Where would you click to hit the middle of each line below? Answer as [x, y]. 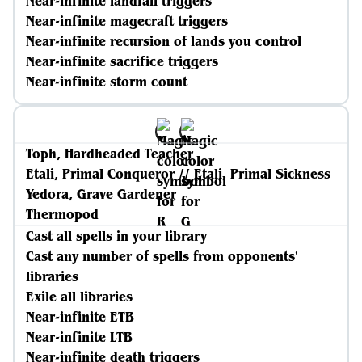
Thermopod [62, 214]
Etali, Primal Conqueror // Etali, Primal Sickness [178, 174]
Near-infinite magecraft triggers [127, 21]
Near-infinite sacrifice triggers [122, 61]
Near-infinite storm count [107, 82]
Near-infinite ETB [80, 317]
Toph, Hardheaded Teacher [109, 154]
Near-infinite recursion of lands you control [164, 41]
